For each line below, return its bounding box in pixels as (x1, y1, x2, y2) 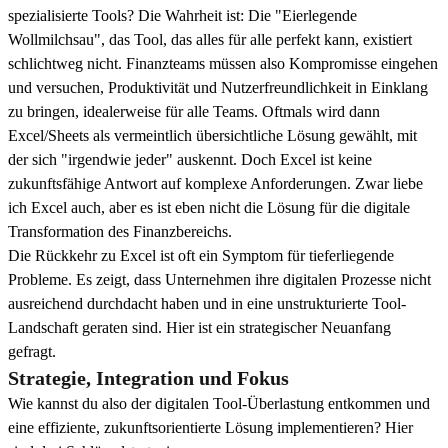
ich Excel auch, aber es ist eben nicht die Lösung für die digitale (8, 199, 410, 217)
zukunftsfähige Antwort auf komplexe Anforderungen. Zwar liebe (8, 175, 423, 193)
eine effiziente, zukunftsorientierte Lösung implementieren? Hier (8, 419, 413, 437)
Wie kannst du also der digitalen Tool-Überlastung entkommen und (8, 395, 430, 413)
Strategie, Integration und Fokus (8, 367, 289, 390)
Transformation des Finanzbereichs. (8, 223, 232, 241)
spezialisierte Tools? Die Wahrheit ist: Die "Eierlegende (8, 7, 357, 25)
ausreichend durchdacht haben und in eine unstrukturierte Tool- (8, 295, 406, 313)
